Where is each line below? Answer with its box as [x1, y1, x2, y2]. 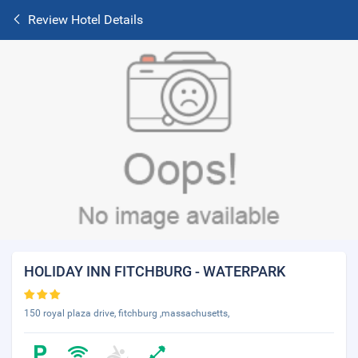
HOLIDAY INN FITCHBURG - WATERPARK [24, 263, 285, 280]
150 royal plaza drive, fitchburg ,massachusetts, [24, 308, 229, 319]
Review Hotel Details [28, 12, 143, 27]
